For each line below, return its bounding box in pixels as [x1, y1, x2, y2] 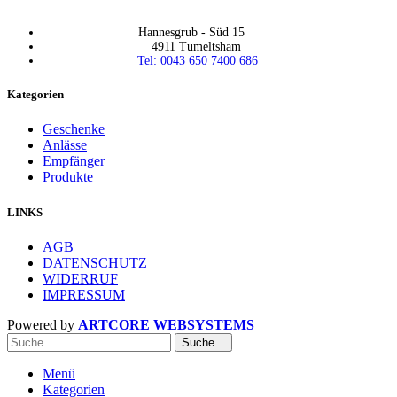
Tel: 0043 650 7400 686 [137, 54, 258, 67]
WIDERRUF [43, 270, 118, 286]
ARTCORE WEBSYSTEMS [78, 316, 254, 332]
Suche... [182, 335, 225, 349]
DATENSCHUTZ [43, 254, 147, 270]
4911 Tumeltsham [152, 40, 241, 53]
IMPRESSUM [43, 286, 125, 302]
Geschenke [43, 121, 105, 137]
